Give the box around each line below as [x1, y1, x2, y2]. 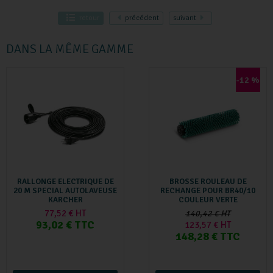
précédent [125, 13, 159, 23]
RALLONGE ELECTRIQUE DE [16, 176, 114, 186]
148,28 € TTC [175, 229, 240, 243]
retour [79, 13, 99, 23]
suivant [173, 13, 196, 23]
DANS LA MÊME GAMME [6, 41, 133, 57]
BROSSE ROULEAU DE [169, 176, 247, 186]
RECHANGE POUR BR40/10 [160, 185, 255, 196]
